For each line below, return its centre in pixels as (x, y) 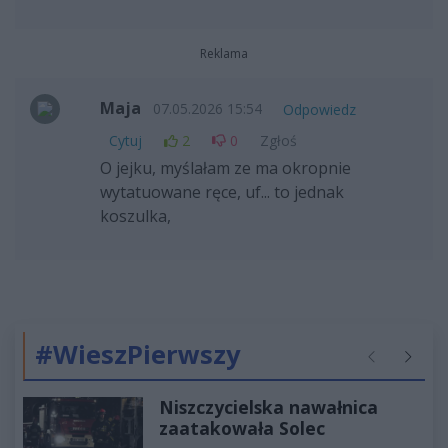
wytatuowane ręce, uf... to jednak (221, 192)
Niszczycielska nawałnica (268, 407)
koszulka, (135, 216)
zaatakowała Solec (242, 428)
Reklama (224, 54)
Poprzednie (399, 366)
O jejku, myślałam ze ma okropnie (225, 168)
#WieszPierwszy (138, 355)
